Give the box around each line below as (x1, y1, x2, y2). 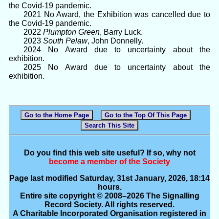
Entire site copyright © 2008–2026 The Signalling (20, 191, 199, 200)
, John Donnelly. (88, 37, 143, 45)
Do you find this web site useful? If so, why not (23, 148, 196, 157)
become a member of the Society (49, 157, 170, 166)
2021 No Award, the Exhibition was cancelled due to (23, 10, 210, 19)
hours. (97, 182, 122, 191)
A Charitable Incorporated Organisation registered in (13, 209, 206, 218)
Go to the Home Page (24, 111, 89, 119)
